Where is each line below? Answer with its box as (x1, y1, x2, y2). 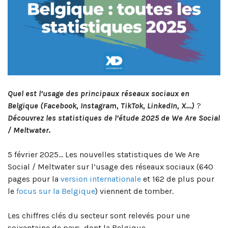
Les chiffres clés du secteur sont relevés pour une (8, 210, 190, 220)
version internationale (61, 174, 141, 184)
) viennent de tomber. (95, 186, 174, 196)
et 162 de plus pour (141, 174, 214, 184)
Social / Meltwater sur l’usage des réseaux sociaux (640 (8, 161, 213, 172)
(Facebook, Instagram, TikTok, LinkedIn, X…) (40, 100, 196, 110)
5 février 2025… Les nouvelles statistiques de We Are (8, 149, 199, 159)
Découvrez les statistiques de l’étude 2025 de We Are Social (8, 112, 220, 123)
